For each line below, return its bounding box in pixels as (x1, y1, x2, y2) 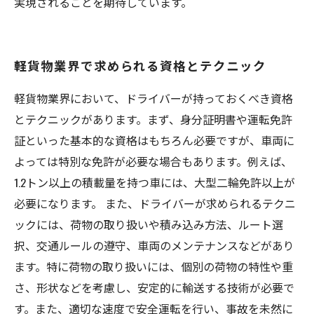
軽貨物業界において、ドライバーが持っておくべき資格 (14, 90, 293, 107)
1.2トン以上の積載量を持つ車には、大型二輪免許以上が (14, 174, 295, 191)
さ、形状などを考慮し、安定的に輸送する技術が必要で (14, 279, 294, 296)
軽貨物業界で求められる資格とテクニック (14, 56, 266, 74)
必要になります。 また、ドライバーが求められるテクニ (14, 195, 296, 212)
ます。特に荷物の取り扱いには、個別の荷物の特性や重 (14, 258, 293, 275)
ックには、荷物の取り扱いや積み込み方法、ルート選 (14, 216, 283, 233)
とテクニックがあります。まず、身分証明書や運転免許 (14, 111, 292, 128)
